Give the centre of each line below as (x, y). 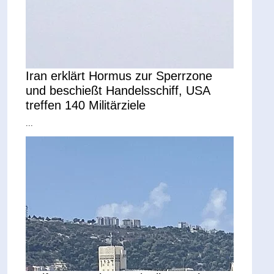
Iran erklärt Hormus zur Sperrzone (119, 76)
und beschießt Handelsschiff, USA (118, 90)
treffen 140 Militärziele (86, 105)
